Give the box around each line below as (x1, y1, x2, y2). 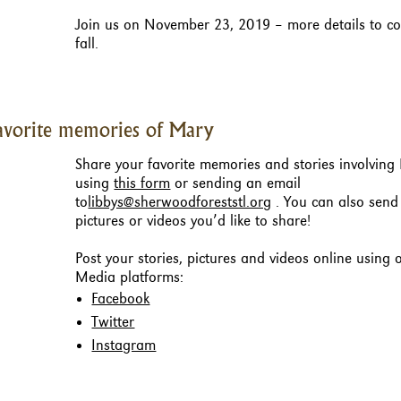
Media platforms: (75, 269, 184, 286)
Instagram (91, 337, 157, 354)
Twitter (91, 314, 135, 331)
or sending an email (170, 175, 302, 192)
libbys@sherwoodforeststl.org (88, 194, 272, 211)
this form (114, 175, 171, 192)
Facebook (91, 291, 150, 308)
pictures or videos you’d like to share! (75, 213, 311, 230)
